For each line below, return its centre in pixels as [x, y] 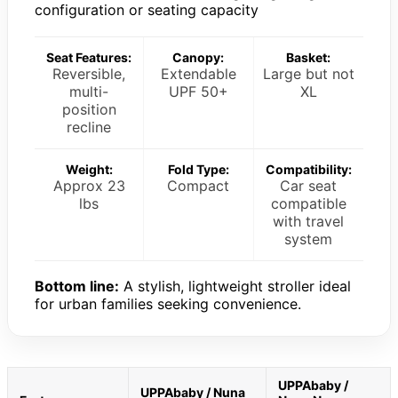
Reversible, [89, 73]
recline [89, 127]
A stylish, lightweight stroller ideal [235, 286]
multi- [89, 91]
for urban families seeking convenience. [168, 303]
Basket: [309, 57]
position [89, 109]
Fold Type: [198, 169]
